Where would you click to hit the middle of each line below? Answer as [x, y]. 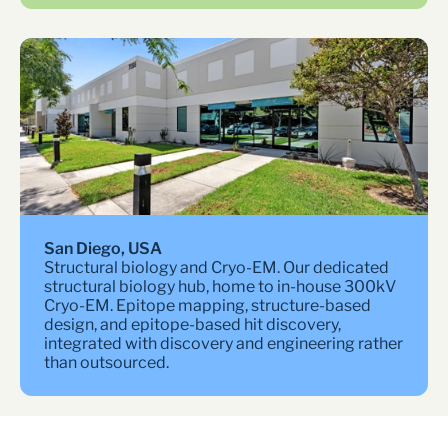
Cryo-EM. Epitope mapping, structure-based [207, 305]
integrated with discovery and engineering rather [223, 343]
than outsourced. [106, 362]
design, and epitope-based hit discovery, [192, 324]
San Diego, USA [103, 248]
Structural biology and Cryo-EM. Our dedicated [216, 267]
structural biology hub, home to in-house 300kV [220, 286]
